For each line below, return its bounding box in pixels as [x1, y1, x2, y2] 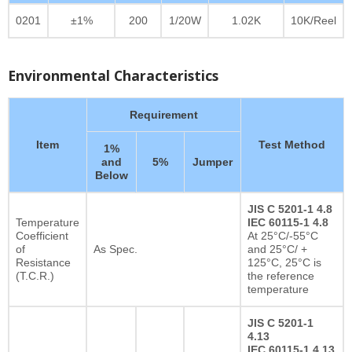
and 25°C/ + [247, 242, 307, 255]
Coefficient [16, 229, 68, 242]
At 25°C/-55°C [247, 229, 318, 242]
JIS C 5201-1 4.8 [247, 202, 332, 215]
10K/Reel [291, 13, 336, 27]
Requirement [129, 108, 198, 121]
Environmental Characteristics [8, 65, 218, 85]
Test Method [258, 137, 325, 151]
